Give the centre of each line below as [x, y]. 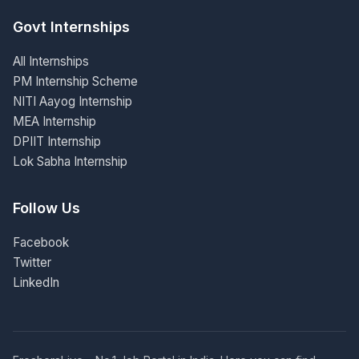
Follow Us [46, 208]
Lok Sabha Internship [70, 161]
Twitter [32, 262]
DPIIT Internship [57, 141]
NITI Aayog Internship [73, 101]
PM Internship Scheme [75, 81]
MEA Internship [54, 121]
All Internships [51, 61]
